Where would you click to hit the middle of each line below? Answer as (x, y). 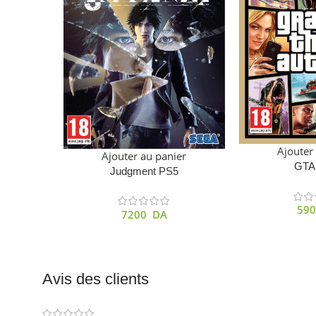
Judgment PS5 (144, 171)
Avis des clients (96, 279)
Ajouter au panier (144, 156)
